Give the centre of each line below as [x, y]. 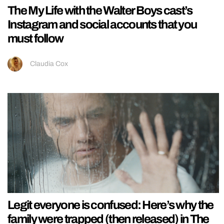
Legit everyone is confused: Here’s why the [110, 205]
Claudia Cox [49, 63]
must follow [35, 38]
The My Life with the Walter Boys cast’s [100, 10]
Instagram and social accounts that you [102, 24]
